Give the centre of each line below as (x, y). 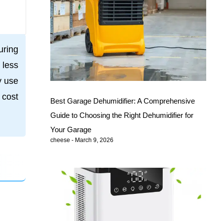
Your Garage (71, 130)
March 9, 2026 (94, 140)
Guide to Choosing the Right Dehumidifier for (122, 115)
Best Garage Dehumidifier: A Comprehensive (123, 101)
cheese (61, 140)
